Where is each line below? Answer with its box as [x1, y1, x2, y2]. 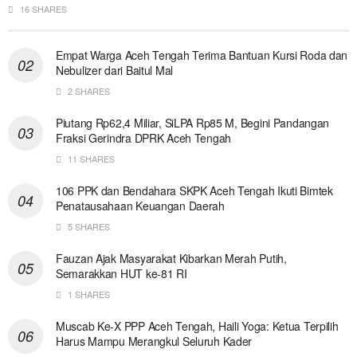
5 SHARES [65, 219, 110, 233]
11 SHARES [65, 151, 115, 165]
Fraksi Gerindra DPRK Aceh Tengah [56, 129, 234, 146]
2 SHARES [65, 84, 110, 97]
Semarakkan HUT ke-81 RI [56, 265, 190, 281]
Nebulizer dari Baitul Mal [56, 61, 174, 78]
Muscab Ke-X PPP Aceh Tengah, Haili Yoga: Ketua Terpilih [56, 317, 339, 334]
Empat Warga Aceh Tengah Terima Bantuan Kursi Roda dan [56, 46, 348, 63]
